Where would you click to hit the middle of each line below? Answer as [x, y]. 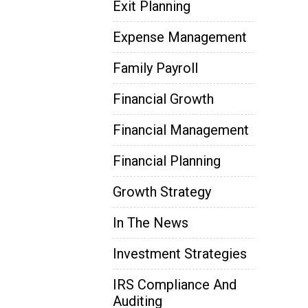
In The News [151, 222]
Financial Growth [163, 99]
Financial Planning [167, 161]
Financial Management [181, 130]
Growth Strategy [162, 191]
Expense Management [180, 37]
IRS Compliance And [175, 284]
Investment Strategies [180, 253]
